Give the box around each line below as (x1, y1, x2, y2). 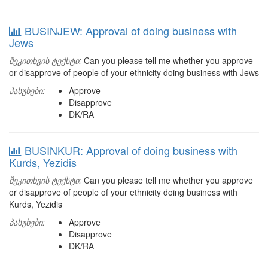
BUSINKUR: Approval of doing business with (25, 142, 237, 158)
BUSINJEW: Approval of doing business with (25, 23, 237, 38)
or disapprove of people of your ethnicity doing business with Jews (9, 66, 259, 78)
